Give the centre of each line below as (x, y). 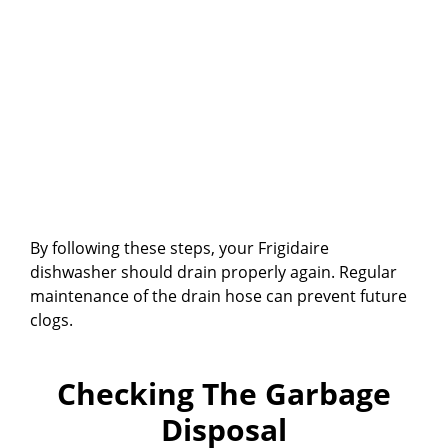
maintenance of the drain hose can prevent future (218, 296)
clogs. (51, 320)
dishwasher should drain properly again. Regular (213, 272)
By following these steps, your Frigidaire (179, 248)
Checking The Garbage (224, 394)
